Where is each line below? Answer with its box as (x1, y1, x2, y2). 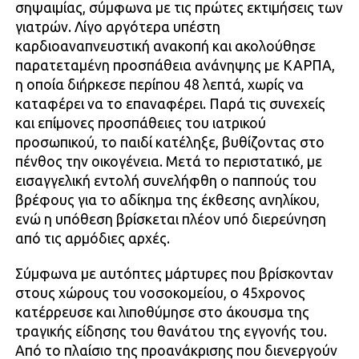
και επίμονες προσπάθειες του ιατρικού (14, 115, 266, 131)
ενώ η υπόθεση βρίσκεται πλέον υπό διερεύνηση (14, 211, 326, 227)
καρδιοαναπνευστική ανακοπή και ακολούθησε (14, 38, 316, 54)
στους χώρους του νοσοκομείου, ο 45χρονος (14, 284, 305, 301)
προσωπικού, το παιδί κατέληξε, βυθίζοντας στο (14, 134, 325, 150)
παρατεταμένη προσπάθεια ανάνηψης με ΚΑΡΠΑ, (14, 57, 335, 73)
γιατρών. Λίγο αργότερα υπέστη (14, 18, 220, 34)
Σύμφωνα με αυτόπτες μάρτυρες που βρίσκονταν (14, 265, 333, 281)
